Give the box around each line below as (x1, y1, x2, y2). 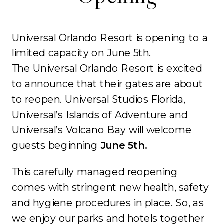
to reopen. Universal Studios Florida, (11, 93, 186, 106)
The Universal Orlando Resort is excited (11, 62, 202, 75)
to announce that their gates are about (11, 77, 203, 90)
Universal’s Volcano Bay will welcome (11, 123, 192, 136)
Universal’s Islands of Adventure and (11, 108, 188, 121)
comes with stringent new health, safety (11, 181, 209, 194)
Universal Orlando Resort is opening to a (11, 31, 208, 44)
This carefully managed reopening (11, 165, 178, 178)
